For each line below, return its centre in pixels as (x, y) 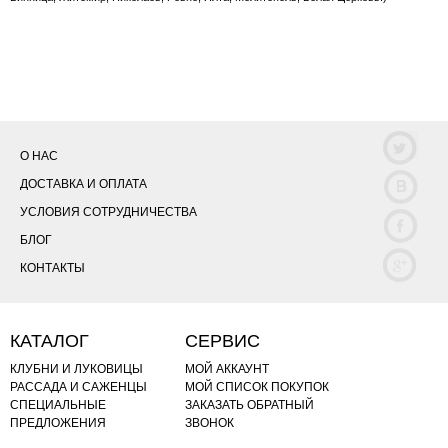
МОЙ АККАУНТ (227, 369)
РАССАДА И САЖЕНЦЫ (78, 387)
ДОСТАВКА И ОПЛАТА (83, 184)
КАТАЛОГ (49, 341)
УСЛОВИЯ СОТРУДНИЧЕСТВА (108, 212)
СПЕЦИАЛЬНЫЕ (58, 405)
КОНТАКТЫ (52, 268)
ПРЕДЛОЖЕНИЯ (58, 423)
